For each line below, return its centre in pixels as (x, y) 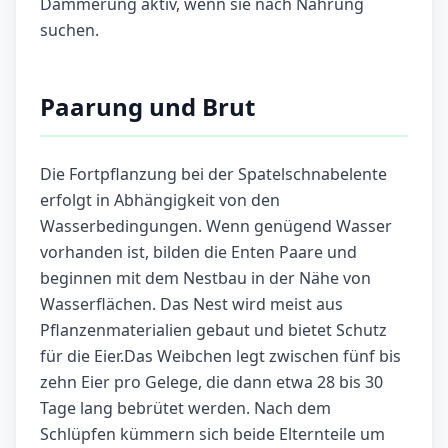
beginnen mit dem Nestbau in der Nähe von (205, 278)
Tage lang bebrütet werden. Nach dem (185, 408)
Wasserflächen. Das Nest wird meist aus (191, 304)
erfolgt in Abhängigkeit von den (160, 200)
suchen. (69, 30)
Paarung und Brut (147, 107)
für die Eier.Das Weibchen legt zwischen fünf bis (220, 356)
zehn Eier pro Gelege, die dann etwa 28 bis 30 (211, 382)
